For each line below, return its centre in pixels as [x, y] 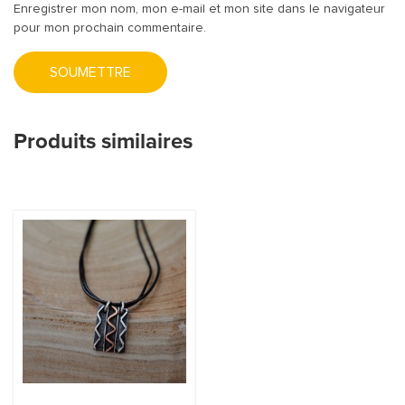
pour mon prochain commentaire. [110, 28]
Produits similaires [103, 142]
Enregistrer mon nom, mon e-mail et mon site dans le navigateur [199, 9]
